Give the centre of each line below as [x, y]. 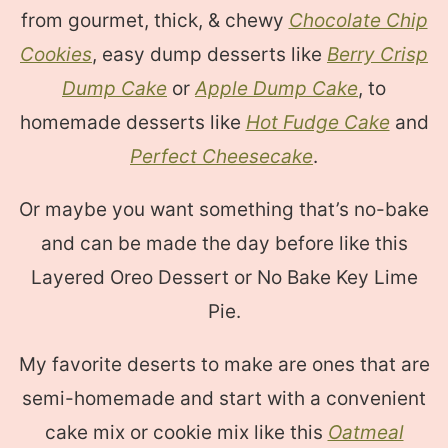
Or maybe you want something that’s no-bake [224, 210]
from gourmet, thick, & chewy [154, 21]
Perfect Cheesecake [221, 157]
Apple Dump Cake [276, 89]
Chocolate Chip [358, 21]
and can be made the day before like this [224, 244]
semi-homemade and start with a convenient [224, 399]
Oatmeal [365, 433]
